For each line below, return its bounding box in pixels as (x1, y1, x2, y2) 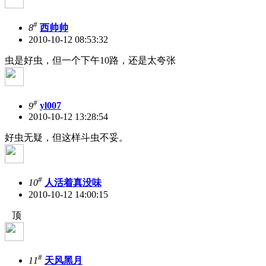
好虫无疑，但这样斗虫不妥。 (5, 132, 128, 142)
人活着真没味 (45, 178, 102, 188)
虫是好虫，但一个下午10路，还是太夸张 (5, 55, 176, 66)
